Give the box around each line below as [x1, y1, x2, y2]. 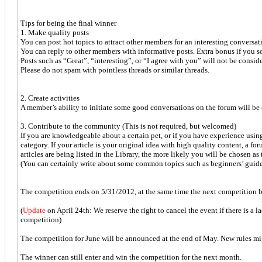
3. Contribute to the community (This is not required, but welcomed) [20, 121, 236, 130]
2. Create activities [20, 93, 80, 102]
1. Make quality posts [20, 27, 89, 37]
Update [23, 205, 46, 215]
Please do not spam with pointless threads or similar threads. [20, 65, 209, 74]
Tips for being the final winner [20, 18, 116, 27]
